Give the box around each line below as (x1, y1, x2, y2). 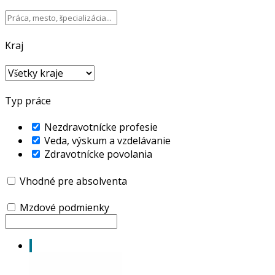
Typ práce (5, 94, 51, 108)
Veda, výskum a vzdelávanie (44, 134, 171, 148)
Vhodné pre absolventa (20, 174, 127, 188)
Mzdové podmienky (20, 200, 109, 214)
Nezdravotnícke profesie (44, 120, 158, 134)
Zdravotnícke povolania (44, 147, 152, 161)
